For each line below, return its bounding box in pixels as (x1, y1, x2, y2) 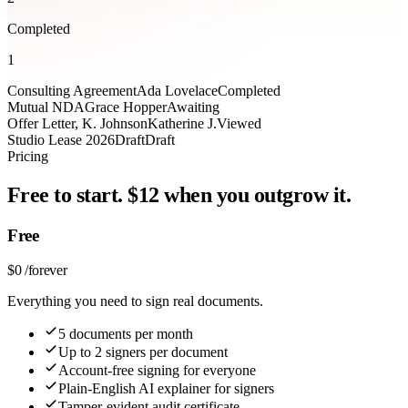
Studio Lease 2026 (7, 131, 115, 148)
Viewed (217, 115, 261, 131)
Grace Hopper (85, 98, 167, 115)
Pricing (7, 148, 48, 164)
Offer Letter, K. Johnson (7, 115, 148, 131)
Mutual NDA (7, 98, 85, 115)
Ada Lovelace (137, 82, 218, 98)
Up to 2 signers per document (58, 344, 228, 361)
